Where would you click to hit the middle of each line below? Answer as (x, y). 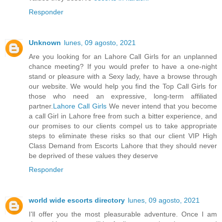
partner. (41, 106)
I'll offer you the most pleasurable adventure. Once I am (123, 214)
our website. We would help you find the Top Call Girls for (123, 86)
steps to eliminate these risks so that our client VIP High (123, 136)
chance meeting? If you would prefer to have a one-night (123, 66)
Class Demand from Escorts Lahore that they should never (123, 145)
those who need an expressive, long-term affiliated (123, 96)
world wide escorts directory (77, 200)
